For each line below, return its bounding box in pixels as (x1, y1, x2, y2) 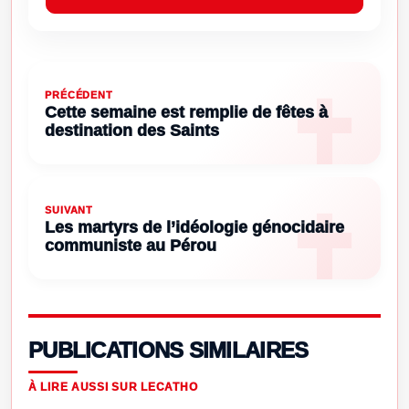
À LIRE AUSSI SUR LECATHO (28, 380, 198, 393)
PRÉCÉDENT (45, 89, 113, 100)
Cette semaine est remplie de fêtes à (45, 102, 328, 121)
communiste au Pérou (45, 236, 216, 255)
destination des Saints (45, 121, 219, 140)
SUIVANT (45, 204, 94, 215)
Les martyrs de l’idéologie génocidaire (45, 217, 344, 236)
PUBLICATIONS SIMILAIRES (28, 337, 309, 362)
